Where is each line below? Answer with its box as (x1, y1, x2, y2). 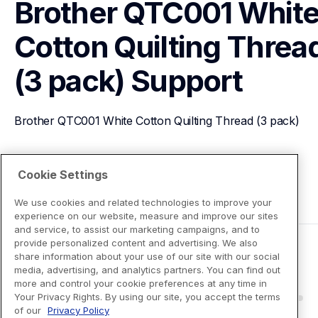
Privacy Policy (48, 304, 109, 316)
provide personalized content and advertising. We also (14, 236, 258, 248)
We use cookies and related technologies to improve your (14, 196, 272, 208)
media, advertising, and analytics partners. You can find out (14, 263, 280, 275)
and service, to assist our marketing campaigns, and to (14, 223, 260, 235)
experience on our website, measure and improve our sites (14, 209, 278, 221)
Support (130, 62, 243, 99)
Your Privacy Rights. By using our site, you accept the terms (14, 290, 280, 302)
